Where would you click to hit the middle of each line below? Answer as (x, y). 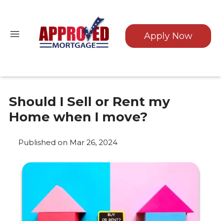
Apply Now (168, 36)
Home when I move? (78, 117)
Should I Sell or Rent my (90, 102)
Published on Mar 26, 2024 (68, 142)
